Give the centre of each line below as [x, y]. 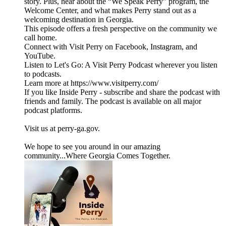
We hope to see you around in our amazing [92, 147]
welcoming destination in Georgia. [79, 20]
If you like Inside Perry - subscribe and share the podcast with [122, 92]
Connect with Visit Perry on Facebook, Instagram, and [111, 47]
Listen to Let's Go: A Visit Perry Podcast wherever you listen [121, 65]
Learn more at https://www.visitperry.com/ [91, 83]
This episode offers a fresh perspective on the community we [121, 29]
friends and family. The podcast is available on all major [113, 101]
